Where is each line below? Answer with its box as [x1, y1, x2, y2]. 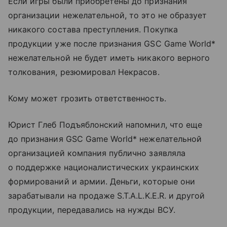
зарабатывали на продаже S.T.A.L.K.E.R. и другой [8, 191, 205, 201]
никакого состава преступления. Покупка [8, 24, 178, 34]
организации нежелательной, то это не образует [8, 10, 207, 20]
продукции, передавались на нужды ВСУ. [8, 205, 175, 215]
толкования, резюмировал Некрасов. [8, 67, 160, 77]
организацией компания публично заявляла [8, 148, 185, 158]
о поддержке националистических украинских [8, 162, 199, 172]
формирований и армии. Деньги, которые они [8, 176, 195, 186]
